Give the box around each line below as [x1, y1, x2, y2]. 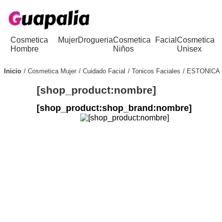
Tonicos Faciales [132, 67, 180, 75]
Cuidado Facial [83, 67, 125, 75]
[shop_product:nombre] [37, 84, 157, 96]
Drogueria [77, 36, 113, 44]
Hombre [10, 45, 39, 53]
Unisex [177, 45, 202, 53]
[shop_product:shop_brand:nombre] [37, 103, 192, 113]
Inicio [4, 67, 21, 75]
